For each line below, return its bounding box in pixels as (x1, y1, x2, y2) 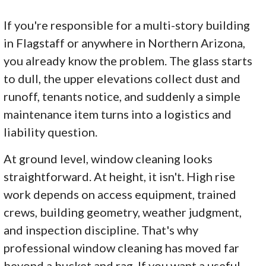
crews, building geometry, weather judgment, (4, 205, 242, 220)
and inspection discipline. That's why (4, 223, 199, 237)
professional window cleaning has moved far (4, 240, 240, 255)
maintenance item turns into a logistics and (4, 107, 232, 122)
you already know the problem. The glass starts (4, 53, 253, 68)
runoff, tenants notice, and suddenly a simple (4, 89, 241, 104)
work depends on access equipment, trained (4, 187, 237, 202)
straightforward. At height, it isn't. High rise (4, 169, 236, 184)
